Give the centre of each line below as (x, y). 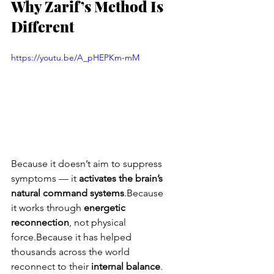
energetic (106, 207)
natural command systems (68, 193)
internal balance (126, 266)
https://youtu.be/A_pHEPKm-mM (75, 58)
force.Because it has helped (72, 237)
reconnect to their (51, 266)
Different (43, 27)
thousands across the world (72, 251)
